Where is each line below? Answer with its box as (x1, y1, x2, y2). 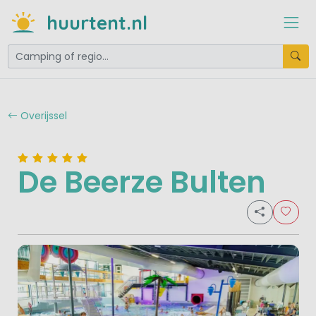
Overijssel (17, 108, 67, 123)
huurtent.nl (46, 10, 147, 35)
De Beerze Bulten (17, 162, 266, 204)
